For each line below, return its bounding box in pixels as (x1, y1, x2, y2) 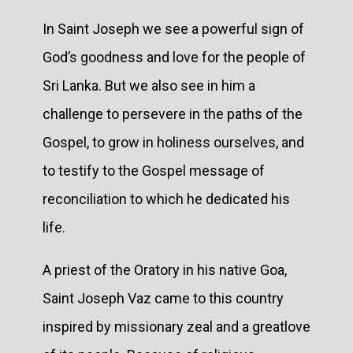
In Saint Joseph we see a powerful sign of (43, 20, 304, 37)
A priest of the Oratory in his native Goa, (43, 261, 287, 278)
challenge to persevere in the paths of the (43, 105, 303, 122)
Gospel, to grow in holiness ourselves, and (43, 133, 304, 150)
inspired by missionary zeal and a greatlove (43, 318, 310, 335)
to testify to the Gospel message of (43, 162, 265, 179)
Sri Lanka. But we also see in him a (43, 76, 255, 94)
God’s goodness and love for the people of (43, 48, 306, 65)
